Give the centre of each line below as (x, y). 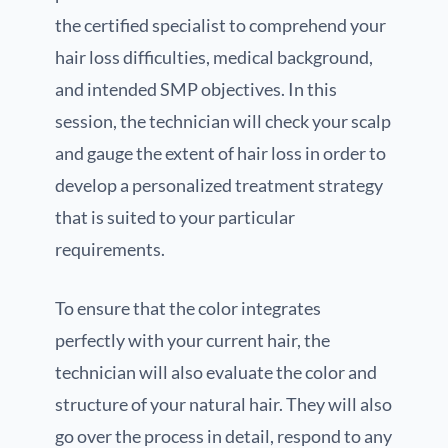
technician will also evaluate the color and (216, 372)
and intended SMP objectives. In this (196, 89)
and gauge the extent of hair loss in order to (220, 153)
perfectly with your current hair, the (192, 340)
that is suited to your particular (175, 217)
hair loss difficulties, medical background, (214, 57)
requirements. (110, 249)
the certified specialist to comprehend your (220, 25)
